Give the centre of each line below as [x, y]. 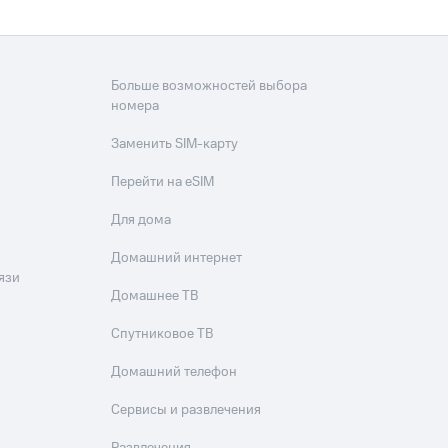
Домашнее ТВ [155, 296]
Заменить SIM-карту [175, 144]
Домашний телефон [174, 372]
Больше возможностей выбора [209, 86]
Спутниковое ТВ [162, 334]
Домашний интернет [177, 258]
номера [135, 106]
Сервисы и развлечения [186, 410]
